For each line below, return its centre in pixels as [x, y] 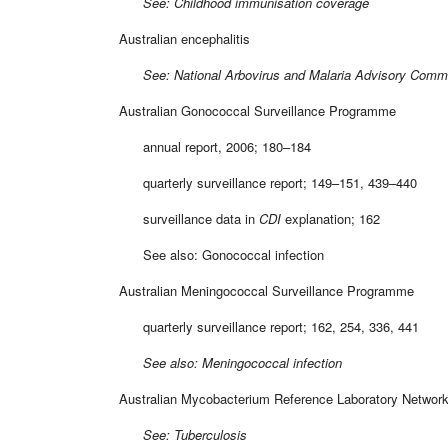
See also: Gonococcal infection [221, 254]
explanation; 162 [330, 218]
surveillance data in [189, 218]
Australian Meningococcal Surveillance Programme [266, 290]
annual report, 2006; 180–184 [215, 146]
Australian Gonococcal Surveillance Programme [257, 110]
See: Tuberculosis [183, 434]
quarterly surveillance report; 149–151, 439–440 [268, 182]
